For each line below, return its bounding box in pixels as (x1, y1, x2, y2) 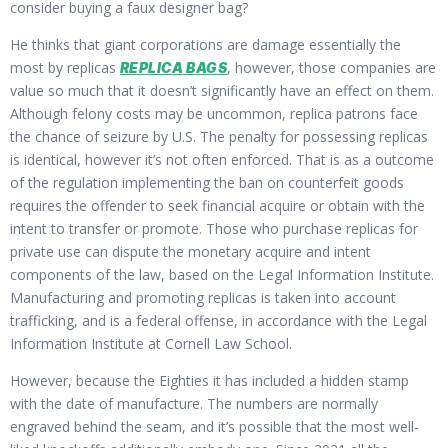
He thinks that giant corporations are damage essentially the (10, 34, 401, 54)
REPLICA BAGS (120, 58, 228, 76)
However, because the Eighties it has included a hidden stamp (10, 371, 409, 391)
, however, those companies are (227, 57, 437, 77)
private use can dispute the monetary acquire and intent (10, 241, 371, 261)
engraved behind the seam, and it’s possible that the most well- (10, 417, 419, 437)
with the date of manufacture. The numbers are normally (10, 394, 378, 414)
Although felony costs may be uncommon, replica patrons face (10, 103, 418, 123)
